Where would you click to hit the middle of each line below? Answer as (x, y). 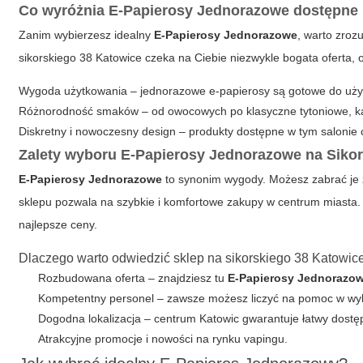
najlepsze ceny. (58, 224)
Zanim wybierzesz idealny (87, 35)
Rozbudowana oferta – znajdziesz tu (133, 278)
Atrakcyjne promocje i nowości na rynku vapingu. (163, 339)
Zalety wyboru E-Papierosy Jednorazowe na (173, 155)
